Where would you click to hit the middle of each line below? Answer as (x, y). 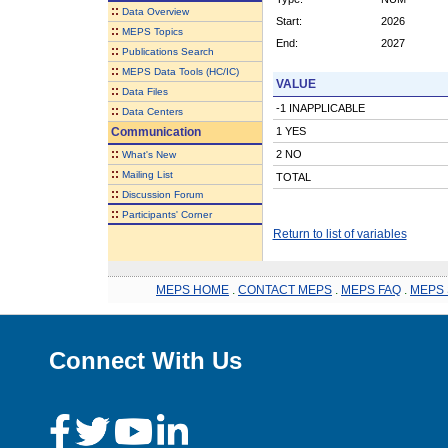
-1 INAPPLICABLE (320, 107)
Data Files (144, 91)
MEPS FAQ (371, 289)
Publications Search (167, 51)
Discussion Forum (162, 194)
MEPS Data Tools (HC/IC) (180, 71)
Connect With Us (145, 360)
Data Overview (155, 11)
